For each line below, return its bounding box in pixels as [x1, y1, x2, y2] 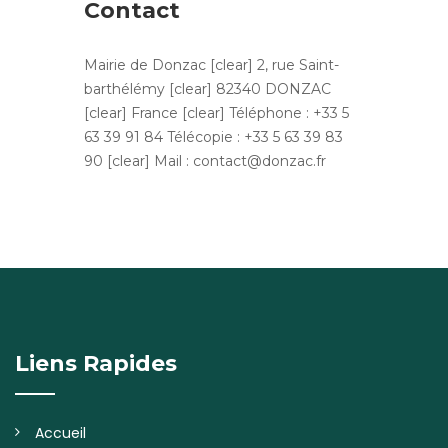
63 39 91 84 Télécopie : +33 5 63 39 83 [84, 127, 343, 146]
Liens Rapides [15, 349, 177, 377]
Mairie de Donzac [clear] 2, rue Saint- [84, 55, 339, 74]
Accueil [35, 422, 86, 443]
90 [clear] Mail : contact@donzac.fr [84, 151, 326, 170]
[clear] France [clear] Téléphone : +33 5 [84, 103, 349, 122]
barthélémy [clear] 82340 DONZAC [84, 79, 331, 98]
